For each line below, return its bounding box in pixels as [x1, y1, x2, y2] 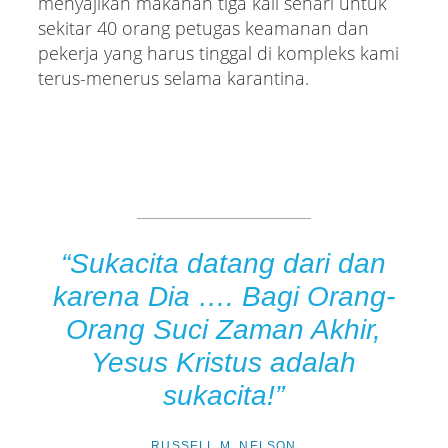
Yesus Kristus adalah [91, 346, 357, 378]
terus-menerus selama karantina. [37, 65, 309, 90]
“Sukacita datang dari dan [61, 247, 387, 279]
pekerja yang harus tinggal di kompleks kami [37, 40, 399, 65]
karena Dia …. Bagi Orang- [52, 280, 395, 312]
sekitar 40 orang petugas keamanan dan [37, 15, 369, 40]
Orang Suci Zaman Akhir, [66, 313, 382, 345]
